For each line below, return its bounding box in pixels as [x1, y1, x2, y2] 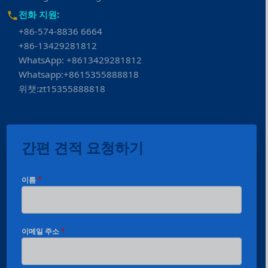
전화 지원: [19, 8, 60, 21]
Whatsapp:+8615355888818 [19, 68, 139, 81]
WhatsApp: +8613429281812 [19, 54, 142, 66]
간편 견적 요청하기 [22, 138, 144, 158]
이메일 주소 [22, 226, 62, 237]
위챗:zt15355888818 [19, 83, 106, 95]
